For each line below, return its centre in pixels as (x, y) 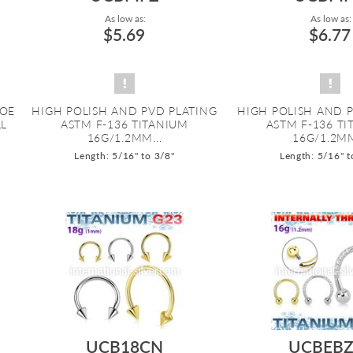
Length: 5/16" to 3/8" (124, 155)
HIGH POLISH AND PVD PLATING (124, 110)
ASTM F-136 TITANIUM (124, 124)
